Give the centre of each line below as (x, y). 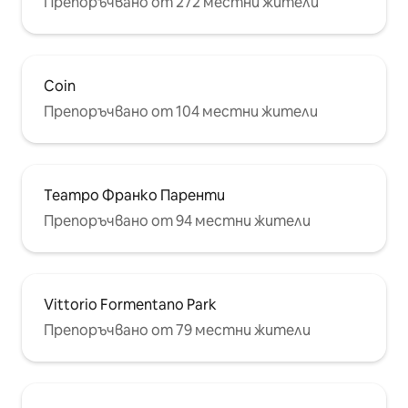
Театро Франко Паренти (134, 196)
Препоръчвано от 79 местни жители (177, 331)
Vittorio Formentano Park (130, 305)
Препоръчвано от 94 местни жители (177, 221)
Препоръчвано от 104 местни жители (181, 112)
